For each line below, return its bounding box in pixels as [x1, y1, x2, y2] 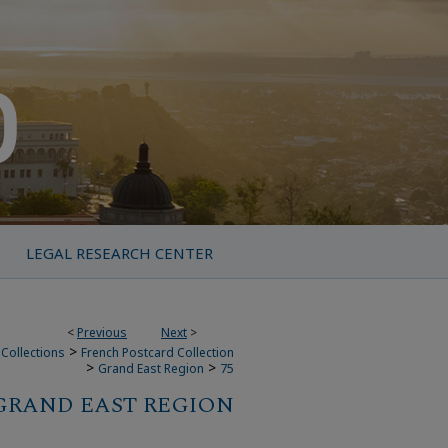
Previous [77, 324, 127, 341]
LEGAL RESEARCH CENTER [25, 243, 213, 263]
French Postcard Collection [81, 344, 234, 361]
